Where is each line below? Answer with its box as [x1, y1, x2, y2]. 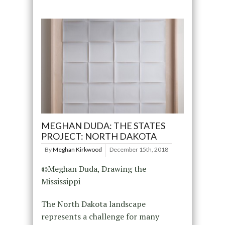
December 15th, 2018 [109, 146, 168, 154]
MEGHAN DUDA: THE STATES [41, 120, 165, 132]
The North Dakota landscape [41, 198, 146, 210]
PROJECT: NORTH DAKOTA [41, 131, 157, 142]
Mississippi [41, 176, 80, 187]
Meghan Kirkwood [52, 146, 102, 154]
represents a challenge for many [41, 211, 159, 222]
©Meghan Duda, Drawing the [41, 163, 146, 175]
